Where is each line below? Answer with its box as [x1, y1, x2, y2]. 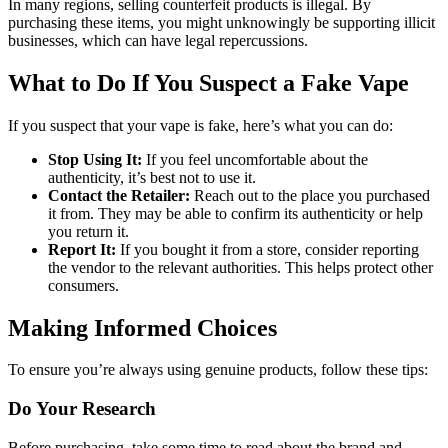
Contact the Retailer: [48, 186, 190, 204]
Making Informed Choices [8, 314, 277, 341]
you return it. [48, 222, 129, 240]
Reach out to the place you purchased [190, 186, 430, 204]
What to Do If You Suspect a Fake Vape [8, 69, 409, 96]
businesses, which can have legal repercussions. [8, 31, 308, 49]
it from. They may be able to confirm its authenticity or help [48, 204, 423, 222]
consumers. [48, 276, 119, 294]
